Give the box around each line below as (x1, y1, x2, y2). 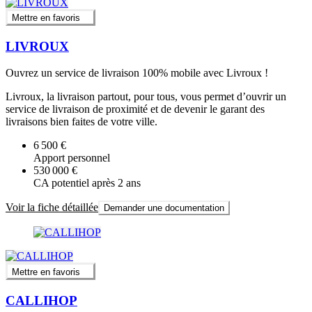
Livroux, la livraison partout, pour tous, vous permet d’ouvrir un (6, 91, 286, 103)
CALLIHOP (6, 292, 77, 308)
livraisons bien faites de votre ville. (6, 116, 157, 128)
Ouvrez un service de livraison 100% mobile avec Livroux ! (6, 67, 268, 79)
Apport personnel (33, 152, 110, 164)
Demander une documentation (104, 203, 224, 214)
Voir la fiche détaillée (6, 201, 98, 214)
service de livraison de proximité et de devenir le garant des (6, 103, 265, 116)
